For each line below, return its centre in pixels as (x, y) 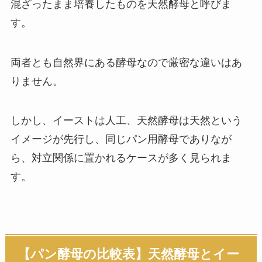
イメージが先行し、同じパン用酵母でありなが (121, 139)
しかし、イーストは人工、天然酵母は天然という (126, 121)
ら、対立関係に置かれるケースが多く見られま (121, 158)
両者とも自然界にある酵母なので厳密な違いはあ (126, 62)
